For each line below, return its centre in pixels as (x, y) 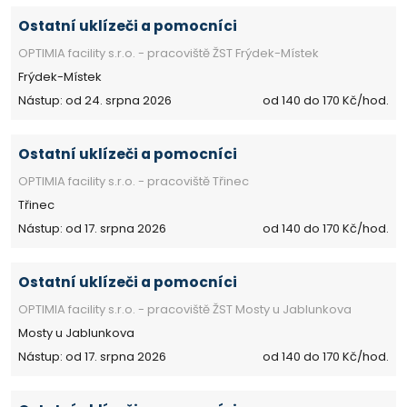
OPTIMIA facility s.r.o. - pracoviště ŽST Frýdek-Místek (169, 53)
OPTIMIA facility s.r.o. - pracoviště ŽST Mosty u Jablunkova (185, 309)
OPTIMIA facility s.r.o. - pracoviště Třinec (134, 181)
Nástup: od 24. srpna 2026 (95, 100)
